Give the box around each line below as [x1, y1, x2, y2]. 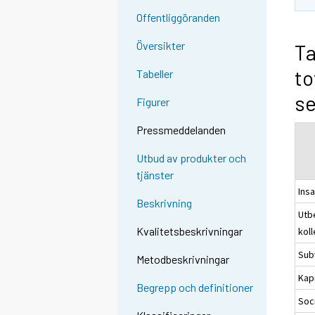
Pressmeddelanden [136, 123, 226, 137]
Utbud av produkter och [136, 151, 247, 165]
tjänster [136, 168, 174, 182]
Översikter [136, 39, 186, 53]
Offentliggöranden [136, 11, 221, 25]
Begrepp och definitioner [136, 281, 254, 295]
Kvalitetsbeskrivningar [136, 224, 243, 238]
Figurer [136, 95, 170, 109]
